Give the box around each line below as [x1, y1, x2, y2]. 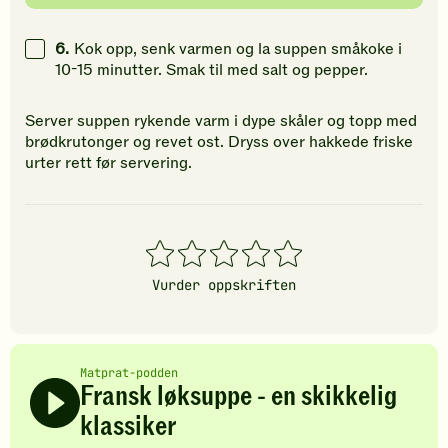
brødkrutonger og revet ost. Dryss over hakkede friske [25, 131, 413, 154]
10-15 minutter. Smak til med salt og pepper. [55, 59, 368, 82]
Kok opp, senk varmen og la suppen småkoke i [74, 38, 402, 61]
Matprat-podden [80, 365, 178, 382]
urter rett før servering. [25, 152, 192, 175]
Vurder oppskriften [152, 276, 296, 295]
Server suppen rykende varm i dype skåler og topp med [25, 110, 417, 133]
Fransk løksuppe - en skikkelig [80, 378, 397, 416]
